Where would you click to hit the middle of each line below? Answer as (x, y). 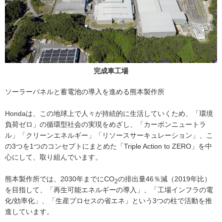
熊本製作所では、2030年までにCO (60, 179)
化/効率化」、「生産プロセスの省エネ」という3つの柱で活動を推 (109, 200)
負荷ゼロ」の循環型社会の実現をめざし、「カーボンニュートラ (106, 124)
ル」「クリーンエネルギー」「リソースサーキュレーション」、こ (109, 135)
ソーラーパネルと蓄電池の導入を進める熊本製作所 (85, 91)
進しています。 (29, 211)
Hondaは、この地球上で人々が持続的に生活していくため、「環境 (109, 113)
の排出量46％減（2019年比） (165, 179)
